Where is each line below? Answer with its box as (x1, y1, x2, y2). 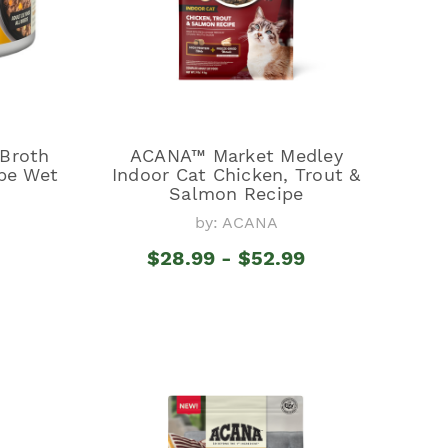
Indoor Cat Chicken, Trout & (111, 163, 361, 185)
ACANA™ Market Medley (129, 144, 343, 166)
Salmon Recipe (169, 182, 304, 204)
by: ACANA (194, 212, 278, 232)
